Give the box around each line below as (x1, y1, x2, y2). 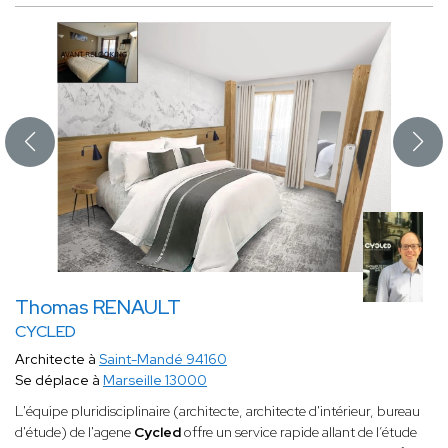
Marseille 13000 (103, 371, 207, 390)
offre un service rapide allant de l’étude (184, 423, 417, 442)
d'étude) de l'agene (15, 423, 134, 442)
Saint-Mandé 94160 (99, 350, 227, 369)
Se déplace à (15, 371, 103, 390)
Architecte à (15, 350, 99, 369)
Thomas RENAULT (15, 294, 181, 321)
